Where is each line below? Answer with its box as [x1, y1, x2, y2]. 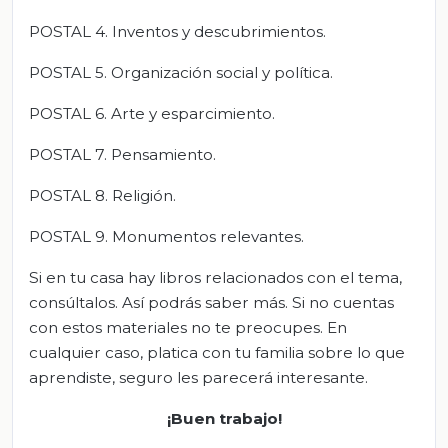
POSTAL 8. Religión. [29, 185, 176, 205]
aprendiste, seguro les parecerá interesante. [29, 367, 368, 387]
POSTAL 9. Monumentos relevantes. [29, 226, 304, 246]
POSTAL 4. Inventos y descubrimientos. [29, 21, 326, 41]
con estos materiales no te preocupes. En [29, 317, 347, 337]
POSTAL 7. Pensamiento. [29, 144, 216, 164]
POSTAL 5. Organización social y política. [29, 62, 333, 82]
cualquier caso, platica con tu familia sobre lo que [29, 342, 405, 362]
